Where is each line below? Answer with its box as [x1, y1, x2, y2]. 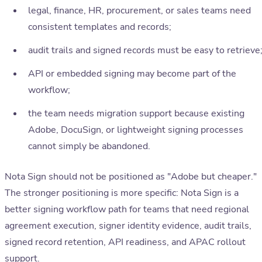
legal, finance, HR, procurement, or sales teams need [28, 4, 251, 18]
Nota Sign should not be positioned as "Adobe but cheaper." [5, 170, 257, 184]
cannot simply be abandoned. [28, 140, 150, 153]
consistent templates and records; [28, 20, 171, 34]
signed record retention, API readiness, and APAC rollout [5, 236, 246, 249]
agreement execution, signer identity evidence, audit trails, [5, 219, 251, 233]
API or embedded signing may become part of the [28, 67, 236, 81]
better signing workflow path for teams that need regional [5, 203, 249, 216]
